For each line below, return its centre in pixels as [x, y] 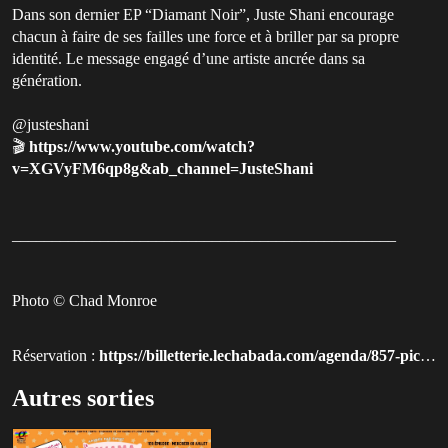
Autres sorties [83, 397]
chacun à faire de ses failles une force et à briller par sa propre [205, 36]
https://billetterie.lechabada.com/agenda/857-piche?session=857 [259, 355]
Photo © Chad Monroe [84, 300]
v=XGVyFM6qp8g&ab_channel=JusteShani [162, 168]
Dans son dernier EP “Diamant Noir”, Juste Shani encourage [203, 14]
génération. [47, 80]
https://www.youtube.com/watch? [142, 146]
